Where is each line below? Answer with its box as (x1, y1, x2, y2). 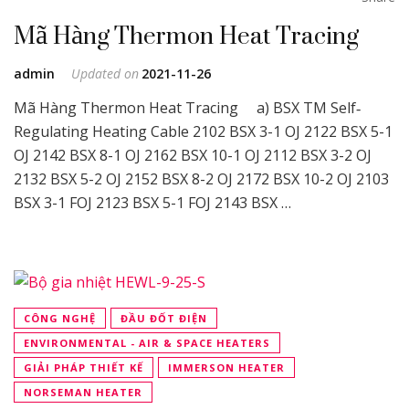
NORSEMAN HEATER (24, 385, 142, 399)
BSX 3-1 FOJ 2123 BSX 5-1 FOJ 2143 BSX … (14, 193, 291, 213)
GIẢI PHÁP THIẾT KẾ (24, 361, 143, 374)
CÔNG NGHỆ (24, 311, 96, 325)
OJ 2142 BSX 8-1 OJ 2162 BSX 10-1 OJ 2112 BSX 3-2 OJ (14, 145, 372, 165)
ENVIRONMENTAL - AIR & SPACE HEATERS (24, 336, 270, 350)
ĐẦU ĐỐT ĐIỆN (121, 311, 207, 325)
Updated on (71, 65, 139, 82)
